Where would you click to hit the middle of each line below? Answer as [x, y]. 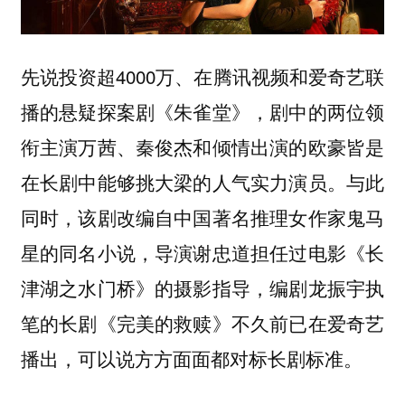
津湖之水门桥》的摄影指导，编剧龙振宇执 [202, 288]
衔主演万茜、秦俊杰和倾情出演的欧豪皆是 [202, 147]
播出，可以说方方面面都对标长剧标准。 [191, 358]
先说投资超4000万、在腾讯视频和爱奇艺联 [202, 76]
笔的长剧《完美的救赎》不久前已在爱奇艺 [202, 323]
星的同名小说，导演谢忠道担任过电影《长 [202, 253]
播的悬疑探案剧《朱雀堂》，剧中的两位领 [202, 112]
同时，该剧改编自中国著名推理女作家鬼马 [202, 217]
